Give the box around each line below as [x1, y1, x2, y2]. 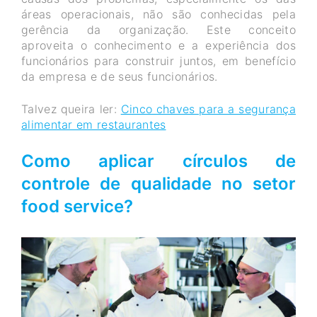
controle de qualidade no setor [21, 173, 296, 195]
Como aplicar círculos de [21, 151, 296, 172]
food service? [21, 196, 133, 217]
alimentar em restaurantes [21, 117, 166, 132]
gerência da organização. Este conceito [21, 22, 296, 37]
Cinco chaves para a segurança [120, 102, 296, 117]
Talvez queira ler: [21, 102, 121, 117]
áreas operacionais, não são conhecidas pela [21, 6, 296, 21]
